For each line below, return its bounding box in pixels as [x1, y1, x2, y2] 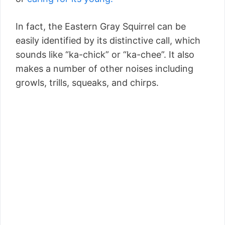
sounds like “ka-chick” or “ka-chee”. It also [16, 49, 194, 60]
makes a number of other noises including [16, 63, 193, 74]
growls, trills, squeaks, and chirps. [16, 77, 159, 88]
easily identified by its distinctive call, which [16, 35, 200, 46]
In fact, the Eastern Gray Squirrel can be [16, 21, 186, 32]
